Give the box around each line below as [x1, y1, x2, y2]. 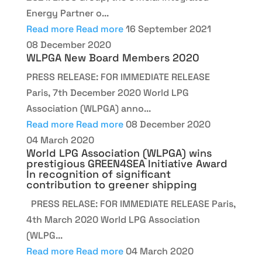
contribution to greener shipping [26, 178, 197, 191]
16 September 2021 [125, 23, 211, 35]
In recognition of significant [26, 167, 171, 181]
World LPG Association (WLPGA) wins [26, 146, 212, 160]
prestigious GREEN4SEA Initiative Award [26, 157, 227, 170]
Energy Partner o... [26, 7, 109, 19]
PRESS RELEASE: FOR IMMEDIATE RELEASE [26, 71, 210, 83]
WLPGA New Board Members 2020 [26, 51, 199, 64]
